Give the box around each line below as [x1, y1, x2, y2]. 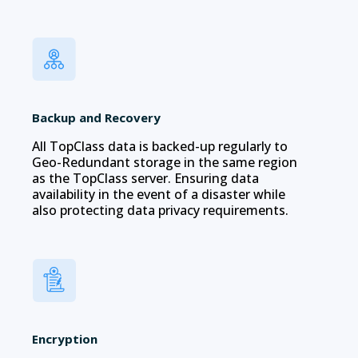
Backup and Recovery [32, 109, 161, 125]
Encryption [32, 330, 97, 347]
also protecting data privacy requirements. [32, 201, 288, 219]
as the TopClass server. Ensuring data [32, 169, 259, 187]
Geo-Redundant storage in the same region [32, 153, 297, 171]
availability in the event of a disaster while [32, 185, 285, 203]
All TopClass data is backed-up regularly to [32, 137, 288, 155]
